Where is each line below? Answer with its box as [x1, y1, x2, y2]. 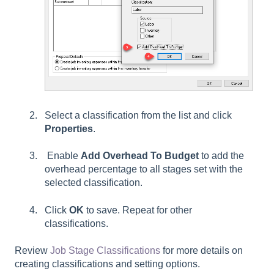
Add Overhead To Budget [81, 150, 199, 161]
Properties [45, 123, 93, 134]
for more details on [160, 245, 243, 256]
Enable [45, 150, 81, 161]
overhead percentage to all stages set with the [45, 164, 243, 175]
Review [15, 245, 50, 256]
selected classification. [45, 177, 147, 188]
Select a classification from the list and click [45, 109, 232, 120]
